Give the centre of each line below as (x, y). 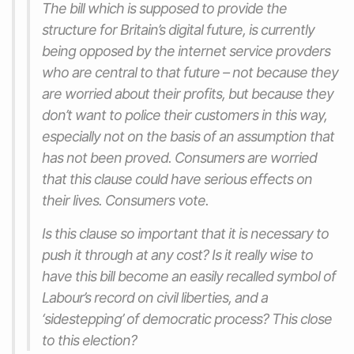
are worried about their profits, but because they (188, 93)
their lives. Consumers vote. (125, 200)
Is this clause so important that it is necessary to (185, 233)
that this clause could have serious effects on (177, 179)
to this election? (89, 340)
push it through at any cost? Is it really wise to (177, 254)
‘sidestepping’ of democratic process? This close (187, 318)
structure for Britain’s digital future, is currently (178, 29)
